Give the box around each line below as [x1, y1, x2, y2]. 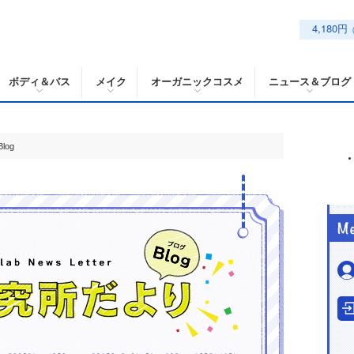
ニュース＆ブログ [269, 73, 352, 88]
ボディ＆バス [8, 73, 70, 88]
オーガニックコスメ [151, 73, 244, 88]
